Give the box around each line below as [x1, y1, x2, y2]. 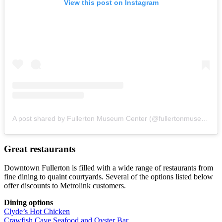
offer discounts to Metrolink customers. [4, 181, 126, 190]
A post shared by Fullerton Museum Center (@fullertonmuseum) [201, 114, 208, 122]
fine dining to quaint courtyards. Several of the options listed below [4, 172, 213, 181]
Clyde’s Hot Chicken [4, 207, 70, 216]
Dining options [4, 198, 53, 207]
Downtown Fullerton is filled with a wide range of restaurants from [4, 164, 213, 172]
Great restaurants [4, 143, 75, 154]
